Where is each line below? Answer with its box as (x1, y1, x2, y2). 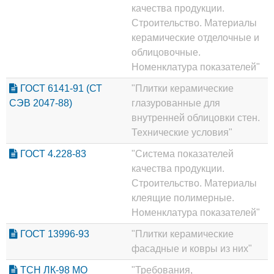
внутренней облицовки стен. (131, 113, 260, 124)
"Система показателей (131, 149, 234, 160)
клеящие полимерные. (131, 193, 234, 204)
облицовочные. (131, 47, 201, 58)
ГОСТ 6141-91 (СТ (18, 83, 102, 94)
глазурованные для (131, 98, 220, 109)
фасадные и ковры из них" (131, 243, 252, 254)
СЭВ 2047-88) (9, 98, 72, 109)
